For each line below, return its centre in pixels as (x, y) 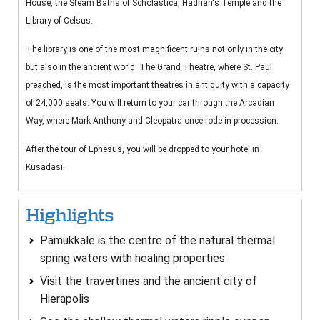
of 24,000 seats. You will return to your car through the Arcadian (150, 103)
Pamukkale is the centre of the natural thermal (157, 241)
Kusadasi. (45, 167)
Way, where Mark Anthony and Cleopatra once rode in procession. (153, 121)
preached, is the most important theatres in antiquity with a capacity (157, 85)
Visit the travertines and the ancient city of (149, 281)
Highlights (70, 216)
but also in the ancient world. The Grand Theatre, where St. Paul (149, 67)
